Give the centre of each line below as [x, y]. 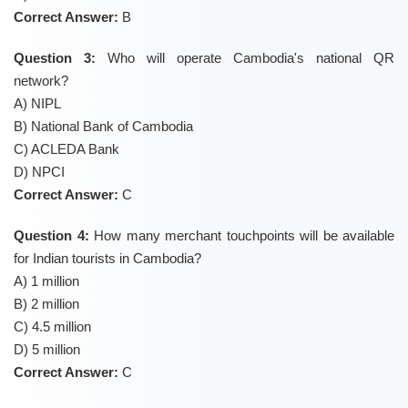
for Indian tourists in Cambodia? [107, 259]
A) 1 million [46, 281]
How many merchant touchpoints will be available [241, 236]
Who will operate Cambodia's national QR [245, 58]
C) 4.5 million [52, 327]
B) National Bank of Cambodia [103, 127]
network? [41, 81]
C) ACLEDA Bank [66, 149]
